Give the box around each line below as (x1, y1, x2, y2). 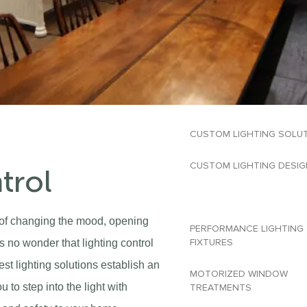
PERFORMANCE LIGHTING (189, 223, 304, 235)
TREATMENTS (189, 282, 251, 294)
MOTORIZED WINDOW (189, 268, 288, 280)
